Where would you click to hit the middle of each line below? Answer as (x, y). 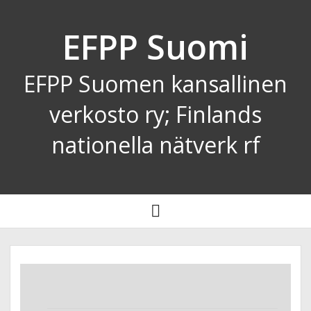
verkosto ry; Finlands (155, 114)
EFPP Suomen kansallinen (155, 84)
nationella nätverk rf (155, 145)
